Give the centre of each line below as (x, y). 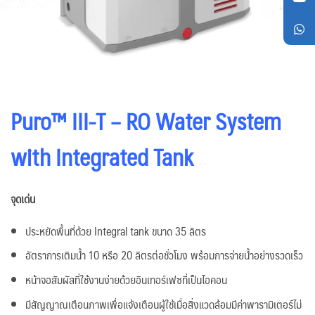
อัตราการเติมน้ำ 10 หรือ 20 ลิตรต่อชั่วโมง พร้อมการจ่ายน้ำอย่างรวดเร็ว (164, 255)
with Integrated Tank (102, 157)
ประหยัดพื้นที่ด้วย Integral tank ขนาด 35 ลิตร (115, 231)
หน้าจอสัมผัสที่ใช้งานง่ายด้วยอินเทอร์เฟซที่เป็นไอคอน (126, 280)
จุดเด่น (23, 199)
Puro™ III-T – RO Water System (146, 121)
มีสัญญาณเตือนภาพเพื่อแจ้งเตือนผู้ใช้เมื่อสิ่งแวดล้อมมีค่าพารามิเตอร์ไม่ (163, 304)
